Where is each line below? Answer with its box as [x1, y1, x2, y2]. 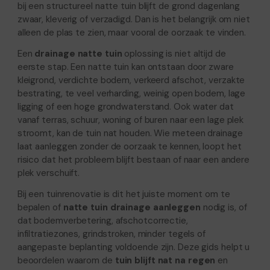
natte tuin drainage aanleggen [63, 201, 201, 213]
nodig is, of [200, 201, 247, 213]
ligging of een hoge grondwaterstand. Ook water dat [17, 100, 234, 113]
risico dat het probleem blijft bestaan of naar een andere [17, 153, 250, 166]
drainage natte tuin [34, 47, 122, 60]
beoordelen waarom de [17, 254, 115, 266]
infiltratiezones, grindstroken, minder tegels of [17, 227, 206, 240]
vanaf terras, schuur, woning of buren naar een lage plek [17, 113, 244, 126]
